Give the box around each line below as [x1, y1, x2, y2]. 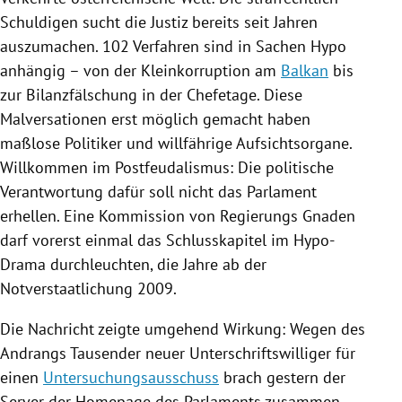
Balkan [281, 59, 328, 81]
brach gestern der [219, 366, 345, 388]
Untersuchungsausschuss [43, 366, 219, 388]
